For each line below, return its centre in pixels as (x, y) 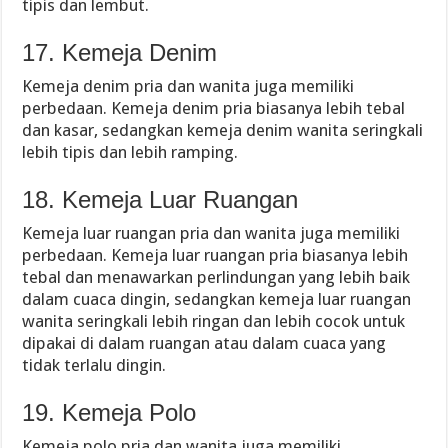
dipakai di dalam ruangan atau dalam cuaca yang (204, 343)
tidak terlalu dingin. (94, 365)
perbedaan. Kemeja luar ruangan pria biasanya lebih (215, 255)
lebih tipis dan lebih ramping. (130, 152)
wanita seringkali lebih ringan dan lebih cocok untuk (214, 321)
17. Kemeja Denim (120, 52)
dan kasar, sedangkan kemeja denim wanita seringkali (223, 130)
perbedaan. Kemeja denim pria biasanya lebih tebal (214, 108)
